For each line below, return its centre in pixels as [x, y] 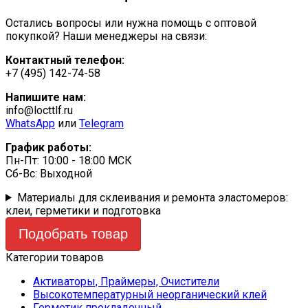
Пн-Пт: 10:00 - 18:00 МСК [69, 160]
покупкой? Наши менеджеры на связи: [106, 36]
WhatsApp [30, 123]
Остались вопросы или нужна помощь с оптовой [131, 23]
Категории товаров [55, 257]
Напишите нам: [46, 97]
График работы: [48, 147]
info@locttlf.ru [39, 110]
